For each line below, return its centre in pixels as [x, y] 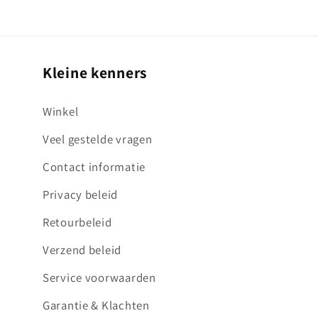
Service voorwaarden [99, 277]
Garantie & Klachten [96, 305]
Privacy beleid [81, 194]
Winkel [61, 111]
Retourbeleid [77, 222]
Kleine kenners [95, 72]
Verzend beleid [82, 250]
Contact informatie [94, 166]
